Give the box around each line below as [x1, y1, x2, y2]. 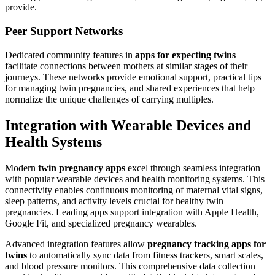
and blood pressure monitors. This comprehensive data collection [5, 260, 255, 271]
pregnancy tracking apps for [147, 238, 266, 249]
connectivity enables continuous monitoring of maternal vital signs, [5, 184, 263, 195]
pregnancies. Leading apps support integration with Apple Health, [5, 206, 259, 217]
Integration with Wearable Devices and [5, 117, 251, 133]
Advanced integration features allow [5, 238, 147, 249]
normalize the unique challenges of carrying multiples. [5, 93, 214, 104]
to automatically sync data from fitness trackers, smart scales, [27, 249, 263, 260]
